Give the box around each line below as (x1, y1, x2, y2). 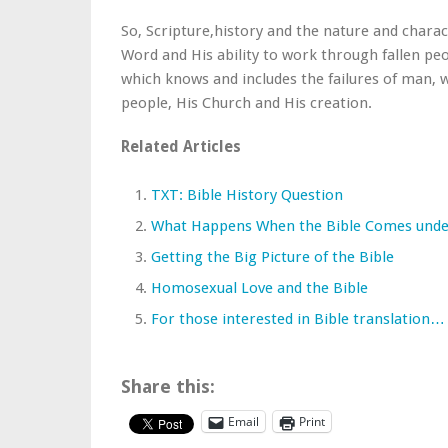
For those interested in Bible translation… (151, 310, 445, 328)
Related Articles (121, 138, 241, 156)
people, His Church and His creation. (121, 94, 372, 112)
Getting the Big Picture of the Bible (151, 248, 394, 266)
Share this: (121, 376, 215, 397)
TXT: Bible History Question (151, 186, 343, 204)
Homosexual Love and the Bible (151, 279, 368, 297)
